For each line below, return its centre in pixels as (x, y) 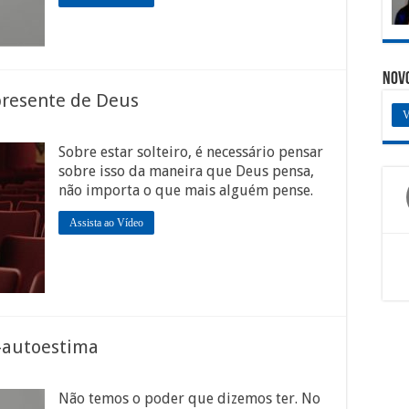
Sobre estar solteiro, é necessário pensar (191, 152)
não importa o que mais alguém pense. (186, 190)
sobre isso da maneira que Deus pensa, (186, 171)
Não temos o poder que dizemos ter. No (189, 399)
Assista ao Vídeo (106, 223)
